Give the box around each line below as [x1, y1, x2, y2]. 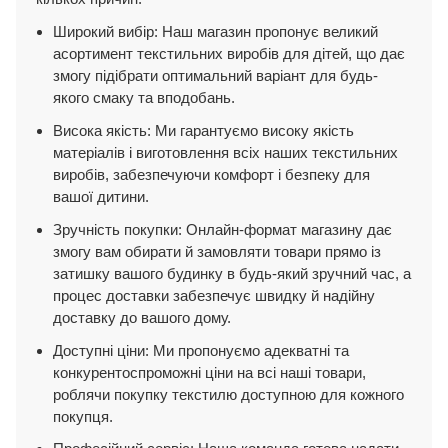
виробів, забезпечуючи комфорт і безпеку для [53, 165, 371, 183]
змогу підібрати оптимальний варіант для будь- [53, 66, 379, 84]
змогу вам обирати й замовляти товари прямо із [53, 242, 382, 260]
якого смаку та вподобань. [53, 88, 236, 106]
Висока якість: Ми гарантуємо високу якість [53, 121, 355, 139]
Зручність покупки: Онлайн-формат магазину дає [53, 220, 393, 238]
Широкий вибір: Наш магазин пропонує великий [53, 22, 379, 40]
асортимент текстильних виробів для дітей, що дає [53, 44, 406, 62]
